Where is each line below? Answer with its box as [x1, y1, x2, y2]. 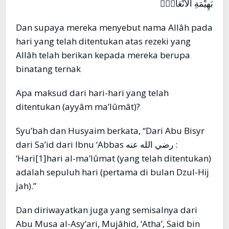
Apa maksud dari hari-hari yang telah [16, 87, 169, 99]
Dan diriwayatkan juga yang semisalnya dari [16, 204, 197, 216]
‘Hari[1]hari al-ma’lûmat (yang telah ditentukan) [16, 152, 211, 165]
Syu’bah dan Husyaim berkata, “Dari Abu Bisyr [16, 125, 204, 137]
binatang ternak [16, 63, 81, 75]
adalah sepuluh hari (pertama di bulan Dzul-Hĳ [16, 166, 209, 178]
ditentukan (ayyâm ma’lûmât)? [16, 101, 140, 113]
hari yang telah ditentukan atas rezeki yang [16, 35, 191, 48]
